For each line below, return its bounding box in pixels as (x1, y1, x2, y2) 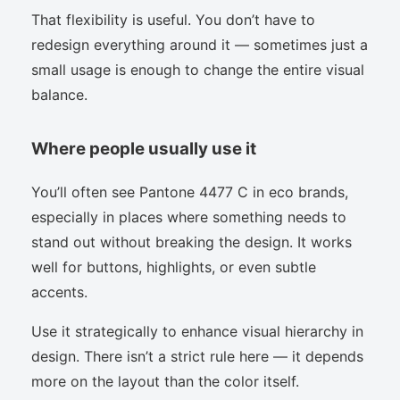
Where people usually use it (31, 137, 256, 159)
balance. (31, 85, 87, 104)
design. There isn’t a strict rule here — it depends (31, 347, 363, 366)
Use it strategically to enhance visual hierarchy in (31, 322, 363, 341)
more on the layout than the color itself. (31, 372, 299, 391)
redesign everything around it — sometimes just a (31, 35, 368, 54)
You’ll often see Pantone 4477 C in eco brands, (31, 183, 348, 202)
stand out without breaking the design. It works (31, 233, 352, 252)
